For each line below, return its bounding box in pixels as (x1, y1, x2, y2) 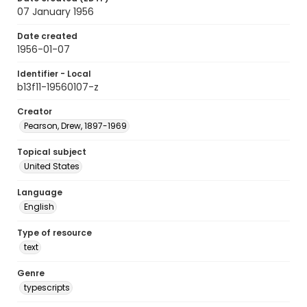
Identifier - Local (17, 68, 91, 79)
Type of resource (17, 227, 92, 238)
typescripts (24, 282, 70, 293)
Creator (17, 106, 52, 117)
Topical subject (17, 146, 86, 158)
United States (24, 160, 79, 172)
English (24, 201, 54, 212)
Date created (17, 30, 77, 42)
